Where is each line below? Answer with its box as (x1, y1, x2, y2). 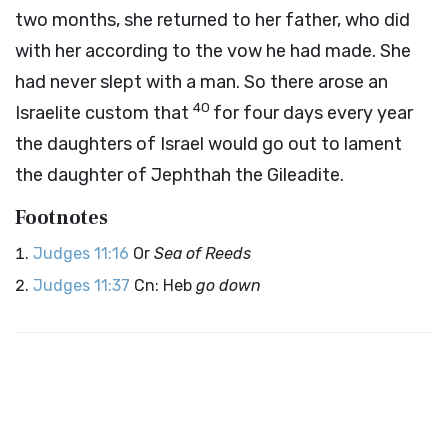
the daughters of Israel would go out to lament (15, 133, 402, 155)
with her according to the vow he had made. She (15, 40, 411, 62)
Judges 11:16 (33, 244, 129, 263)
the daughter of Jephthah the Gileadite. (15, 164, 344, 186)
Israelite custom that (15, 102, 193, 124)
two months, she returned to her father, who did (15, 9, 410, 31)
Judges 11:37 (33, 276, 130, 295)
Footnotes (15, 205, 108, 231)
